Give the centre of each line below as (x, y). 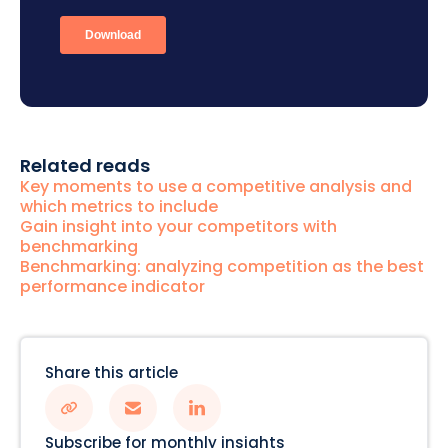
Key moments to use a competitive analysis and (216, 186)
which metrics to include (119, 206)
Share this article (111, 372)
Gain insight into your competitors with (178, 226)
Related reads (85, 165)
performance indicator (112, 286)
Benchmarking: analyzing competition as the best (222, 266)
